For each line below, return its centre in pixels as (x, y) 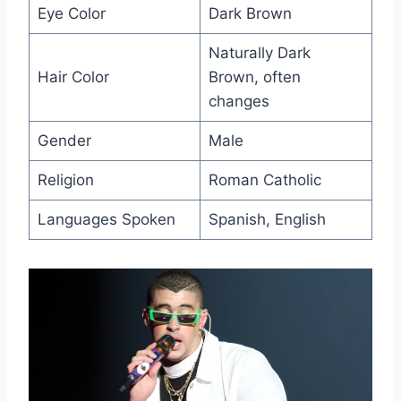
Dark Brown (250, 14)
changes (239, 102)
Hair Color (73, 77)
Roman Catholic (264, 180)
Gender (64, 141)
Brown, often (254, 77)
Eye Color (71, 14)
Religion (65, 180)
